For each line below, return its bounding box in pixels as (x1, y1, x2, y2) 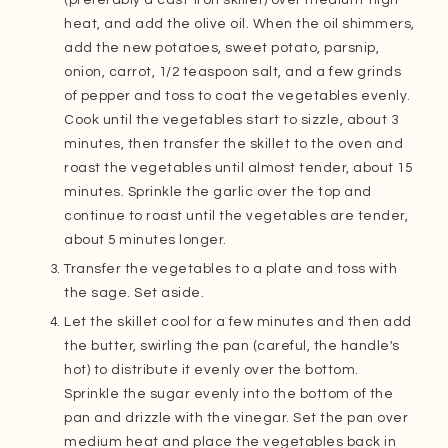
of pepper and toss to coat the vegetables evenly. (64, 88, 411, 103)
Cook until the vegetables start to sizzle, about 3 (64, 112, 399, 127)
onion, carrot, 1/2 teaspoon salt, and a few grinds (64, 64, 402, 79)
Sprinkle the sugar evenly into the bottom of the (64, 386, 394, 401)
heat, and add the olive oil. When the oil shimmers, (64, 16, 415, 31)
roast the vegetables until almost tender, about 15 (64, 160, 413, 175)
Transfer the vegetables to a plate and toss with (64, 261, 398, 276)
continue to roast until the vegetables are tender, (64, 208, 409, 223)
